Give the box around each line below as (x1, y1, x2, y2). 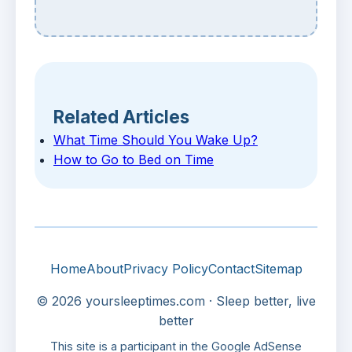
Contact (207, 261, 255, 277)
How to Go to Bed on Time (53, 152, 214, 168)
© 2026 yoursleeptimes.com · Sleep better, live (36, 293, 316, 310)
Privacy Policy (123, 261, 208, 277)
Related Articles (53, 106, 189, 128)
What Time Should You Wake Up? (53, 132, 258, 148)
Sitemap (254, 261, 302, 277)
